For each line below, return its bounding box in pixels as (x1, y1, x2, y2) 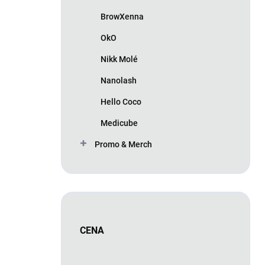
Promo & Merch (95, 140, 152, 149)
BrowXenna (101, 12, 144, 21)
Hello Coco (101, 97, 141, 106)
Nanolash (101, 76, 137, 85)
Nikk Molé (101, 54, 138, 64)
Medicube (101, 118, 138, 128)
